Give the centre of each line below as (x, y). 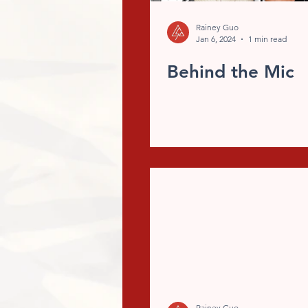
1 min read (267, 39)
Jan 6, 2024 (216, 39)
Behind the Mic (231, 72)
